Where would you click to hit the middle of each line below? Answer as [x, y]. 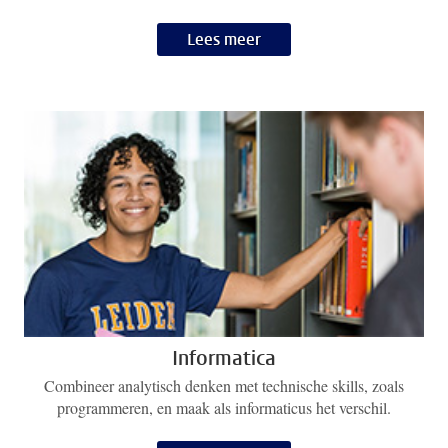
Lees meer [224, 39]
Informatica [224, 358]
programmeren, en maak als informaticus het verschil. [224, 408]
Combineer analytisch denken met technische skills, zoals [224, 386]
